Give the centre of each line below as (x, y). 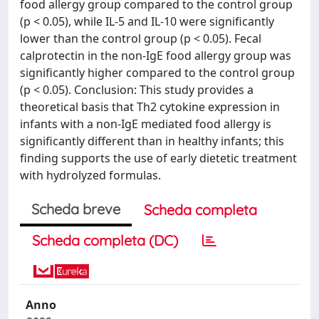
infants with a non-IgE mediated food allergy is (146, 124)
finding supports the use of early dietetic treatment (158, 158)
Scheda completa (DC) (105, 240)
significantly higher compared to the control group (157, 73)
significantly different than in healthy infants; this (152, 141)
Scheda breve (76, 209)
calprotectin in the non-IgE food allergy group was (156, 56)
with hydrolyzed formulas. (90, 175)
